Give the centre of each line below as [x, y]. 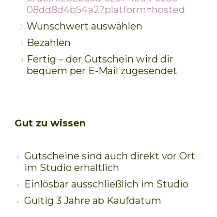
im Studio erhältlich [72, 168]
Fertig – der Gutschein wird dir [100, 59]
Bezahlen [49, 43]
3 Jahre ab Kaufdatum [109, 201]
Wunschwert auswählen [85, 26]
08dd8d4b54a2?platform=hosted [106, 10]
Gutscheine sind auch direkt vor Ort [110, 156]
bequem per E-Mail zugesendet [102, 71]
